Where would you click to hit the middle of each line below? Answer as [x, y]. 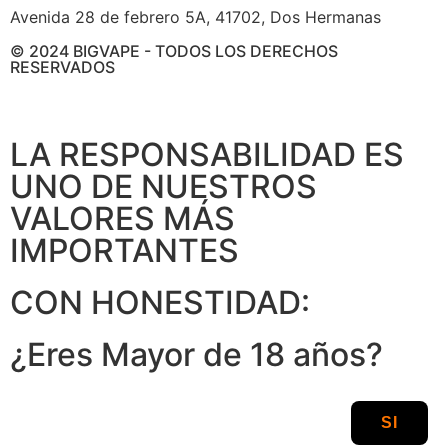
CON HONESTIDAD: [160, 302]
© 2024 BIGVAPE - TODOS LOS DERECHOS [174, 50]
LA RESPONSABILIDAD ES [207, 154]
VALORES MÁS [122, 218]
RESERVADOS [62, 66]
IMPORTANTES [124, 250]
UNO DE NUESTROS [163, 186]
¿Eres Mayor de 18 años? [196, 354]
